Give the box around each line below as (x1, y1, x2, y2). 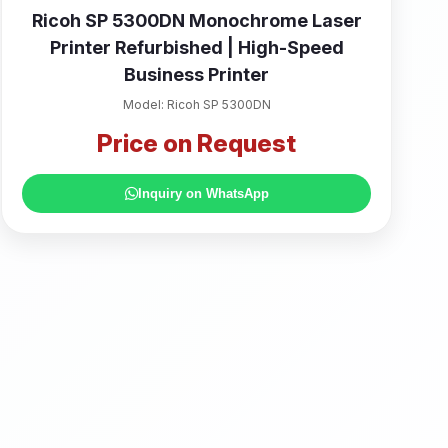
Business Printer (124, 64, 270, 85)
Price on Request (97, 129, 297, 158)
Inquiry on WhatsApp (137, 186, 269, 201)
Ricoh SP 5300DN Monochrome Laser (31, 10, 362, 31)
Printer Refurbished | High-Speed (49, 37, 344, 58)
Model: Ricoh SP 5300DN (122, 97, 271, 112)
